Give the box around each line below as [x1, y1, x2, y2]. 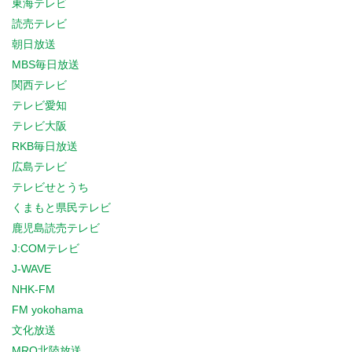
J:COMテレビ [12, 242, 79, 255]
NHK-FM [12, 283, 55, 295]
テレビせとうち [12, 181, 89, 193]
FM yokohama [12, 303, 83, 316]
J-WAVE [12, 262, 51, 275]
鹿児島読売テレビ [12, 222, 100, 234]
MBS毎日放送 [12, 58, 79, 71]
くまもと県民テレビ [12, 201, 111, 214]
